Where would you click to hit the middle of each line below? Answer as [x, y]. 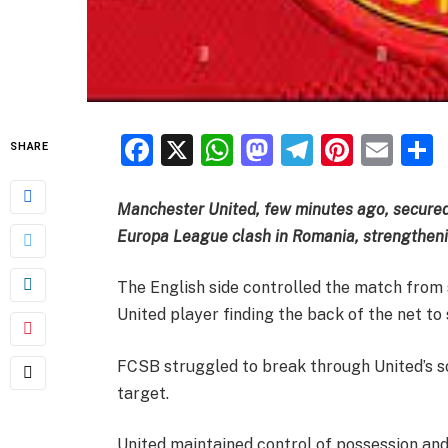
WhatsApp [311, 149]
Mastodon [345, 149]
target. [143, 393]
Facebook [225, 149]
